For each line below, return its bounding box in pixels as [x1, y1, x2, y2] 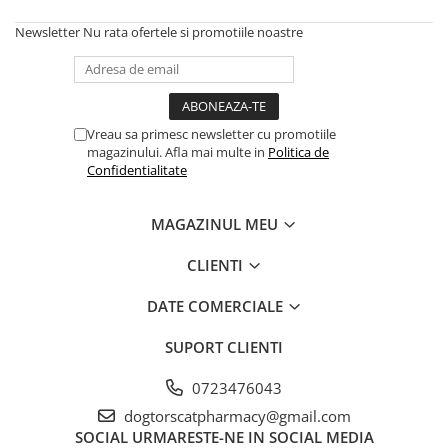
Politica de [268, 143, 329, 161]
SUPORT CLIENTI [165, 337, 283, 357]
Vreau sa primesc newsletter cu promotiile [87, 125, 336, 143]
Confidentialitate [87, 161, 187, 179]
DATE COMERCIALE [146, 296, 287, 316]
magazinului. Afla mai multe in [87, 143, 268, 161]
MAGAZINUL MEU [151, 214, 282, 234]
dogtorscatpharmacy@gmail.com [119, 406, 351, 426]
